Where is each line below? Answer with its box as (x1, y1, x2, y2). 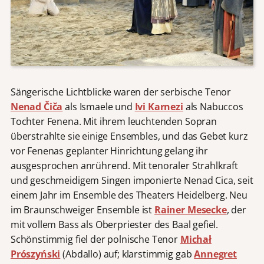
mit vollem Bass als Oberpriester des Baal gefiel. (10, 218, 219, 232)
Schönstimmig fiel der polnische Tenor (10, 233, 180, 246)
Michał (180, 233, 212, 246)
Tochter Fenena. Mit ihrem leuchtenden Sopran (10, 115, 217, 128)
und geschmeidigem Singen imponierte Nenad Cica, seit (10, 174, 253, 187)
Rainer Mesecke (154, 203, 227, 217)
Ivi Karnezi (134, 100, 183, 114)
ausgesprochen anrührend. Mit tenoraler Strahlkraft (10, 159, 238, 173)
